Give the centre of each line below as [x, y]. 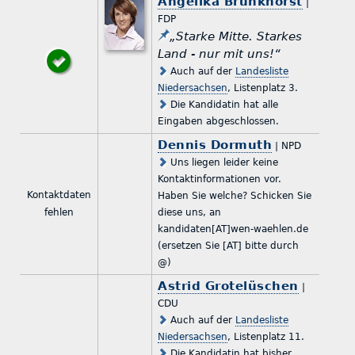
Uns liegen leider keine [223, 162]
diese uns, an [190, 212]
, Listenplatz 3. [263, 88]
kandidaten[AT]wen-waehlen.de [233, 229]
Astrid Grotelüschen [228, 286]
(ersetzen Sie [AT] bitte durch [229, 245]
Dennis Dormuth [215, 145]
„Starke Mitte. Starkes [236, 36]
